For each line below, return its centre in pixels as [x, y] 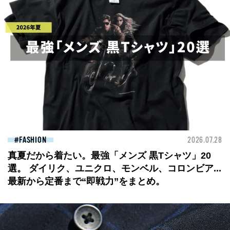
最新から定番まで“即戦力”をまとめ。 [86, 181]
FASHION [33, 140]
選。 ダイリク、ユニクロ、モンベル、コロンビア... [114, 168]
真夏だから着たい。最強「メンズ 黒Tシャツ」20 [109, 156]
